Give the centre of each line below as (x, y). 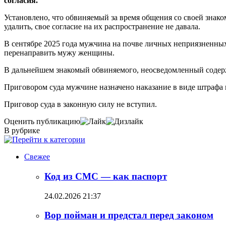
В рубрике (22, 131)
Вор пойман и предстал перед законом (129, 215)
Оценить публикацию (42, 122)
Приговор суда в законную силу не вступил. (80, 104)
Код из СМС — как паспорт (106, 176)
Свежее (37, 157)
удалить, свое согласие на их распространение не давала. (103, 27)
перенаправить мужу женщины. (61, 53)
